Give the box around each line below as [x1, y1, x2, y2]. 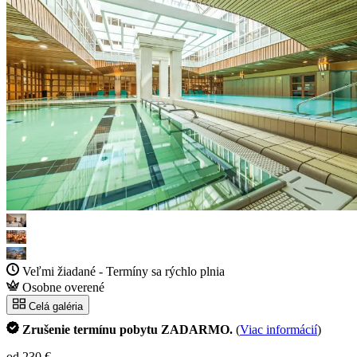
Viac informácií [240, 322, 317, 336]
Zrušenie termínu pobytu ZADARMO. [22, 322, 236, 336]
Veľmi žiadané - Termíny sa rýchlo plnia [22, 264, 225, 278]
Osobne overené [22, 280, 104, 294]
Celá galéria [29, 300, 83, 312]
